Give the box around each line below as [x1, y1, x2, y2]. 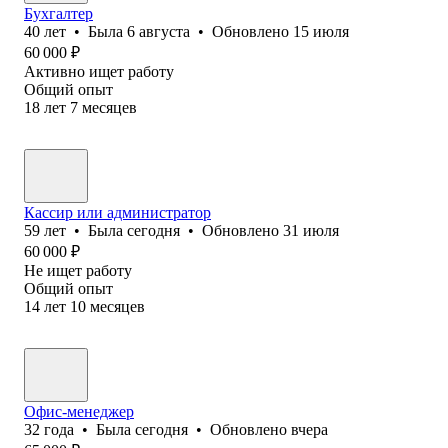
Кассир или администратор [24, 203, 211, 221]
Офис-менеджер [24, 402, 134, 420]
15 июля [293, 22, 349, 40]
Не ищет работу [24, 261, 132, 279]
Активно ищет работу [24, 62, 174, 80]
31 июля [283, 221, 339, 239]
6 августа [127, 22, 190, 40]
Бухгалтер [24, 4, 93, 22]
